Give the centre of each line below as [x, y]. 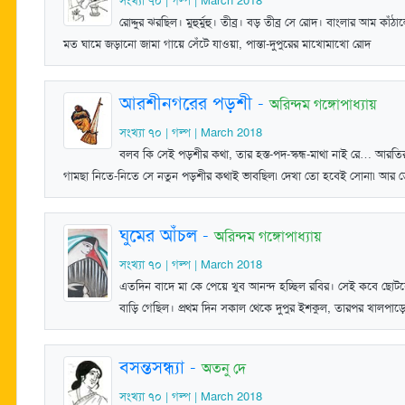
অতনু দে [224, 368]
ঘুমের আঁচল [158, 235]
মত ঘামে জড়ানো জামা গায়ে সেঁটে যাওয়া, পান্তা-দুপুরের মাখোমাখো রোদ [217, 43]
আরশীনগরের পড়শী [186, 103]
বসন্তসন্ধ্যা [152, 367]
